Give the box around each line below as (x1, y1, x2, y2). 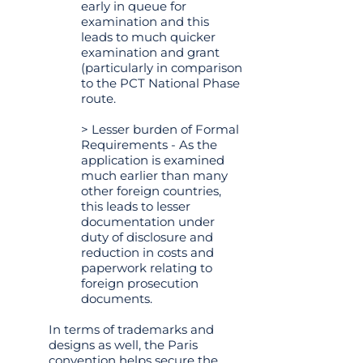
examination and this (81, 14, 209, 29)
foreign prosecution (81, 275, 199, 291)
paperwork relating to (81, 260, 212, 275)
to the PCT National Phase (81, 75, 240, 91)
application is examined (81, 152, 224, 168)
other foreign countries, (81, 183, 221, 199)
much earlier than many (81, 168, 228, 183)
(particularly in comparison (81, 60, 242, 75)
